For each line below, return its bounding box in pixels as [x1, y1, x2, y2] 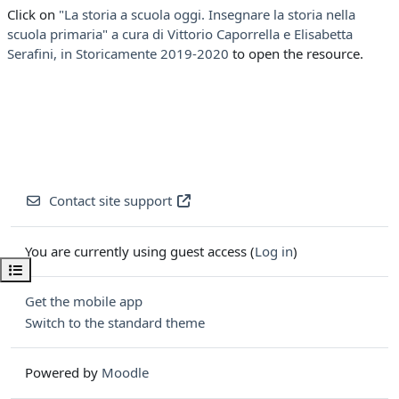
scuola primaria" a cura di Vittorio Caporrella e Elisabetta [7, 25, 353, 44]
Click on [7, 5, 59, 24]
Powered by [25, 363, 102, 382]
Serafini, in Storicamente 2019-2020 [7, 45, 229, 63]
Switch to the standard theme [25, 313, 205, 331]
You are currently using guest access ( [25, 241, 255, 260]
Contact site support [48, 191, 172, 210]
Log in [255, 241, 293, 260]
